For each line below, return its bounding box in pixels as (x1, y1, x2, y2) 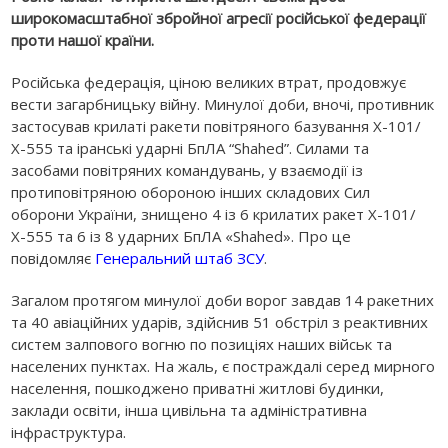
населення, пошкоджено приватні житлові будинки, (11, 377, 385, 398)
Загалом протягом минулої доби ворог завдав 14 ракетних (11, 289, 435, 310)
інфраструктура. (11, 421, 127, 442)
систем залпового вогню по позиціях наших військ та (11, 333, 393, 354)
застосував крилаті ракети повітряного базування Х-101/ (11, 115, 422, 136)
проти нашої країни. (11, 29, 155, 50)
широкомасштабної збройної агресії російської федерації (11, 7, 427, 28)
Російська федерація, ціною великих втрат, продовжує (11, 71, 407, 92)
